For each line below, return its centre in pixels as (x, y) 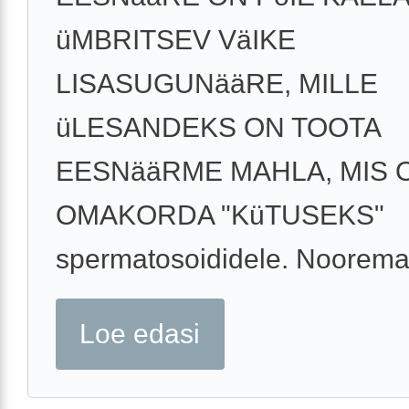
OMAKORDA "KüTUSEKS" (220, 215)
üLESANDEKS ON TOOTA (218, 128)
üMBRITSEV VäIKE (176, 40)
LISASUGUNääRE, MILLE (217, 84)
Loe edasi (140, 334)
